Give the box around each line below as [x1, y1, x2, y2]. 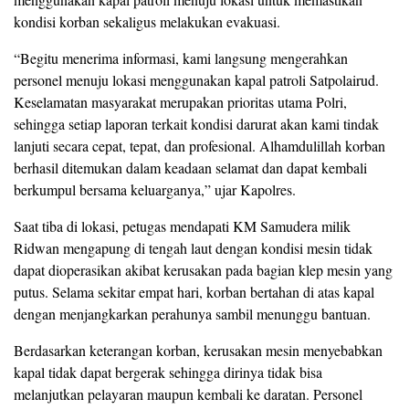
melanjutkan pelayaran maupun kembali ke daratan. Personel [14, 384, 362, 404]
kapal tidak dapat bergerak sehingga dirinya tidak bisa [14, 362, 322, 383]
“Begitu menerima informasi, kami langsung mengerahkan [14, 48, 348, 68]
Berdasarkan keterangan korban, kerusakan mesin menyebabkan [14, 341, 383, 361]
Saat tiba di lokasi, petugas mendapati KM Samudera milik [14, 216, 351, 236]
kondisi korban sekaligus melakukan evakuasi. [14, 12, 280, 32]
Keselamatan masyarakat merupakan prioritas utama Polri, [14, 92, 347, 112]
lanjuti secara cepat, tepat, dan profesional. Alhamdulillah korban [14, 136, 385, 156]
